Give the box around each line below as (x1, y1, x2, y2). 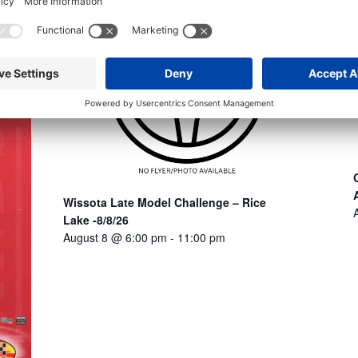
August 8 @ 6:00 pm (63, 229, 168, 246)
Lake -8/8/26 (63, 212, 129, 229)
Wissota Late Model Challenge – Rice (63, 194, 267, 211)
